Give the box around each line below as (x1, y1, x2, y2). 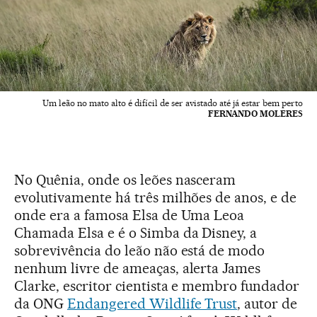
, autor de (237, 295, 298, 313)
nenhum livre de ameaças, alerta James (14, 260, 261, 277)
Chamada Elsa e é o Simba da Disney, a (14, 224, 258, 242)
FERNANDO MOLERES (208, 108, 303, 120)
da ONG (14, 295, 67, 313)
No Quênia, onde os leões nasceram (14, 171, 236, 189)
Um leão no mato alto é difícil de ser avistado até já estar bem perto (42, 98, 303, 109)
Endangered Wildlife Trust (67, 295, 238, 313)
